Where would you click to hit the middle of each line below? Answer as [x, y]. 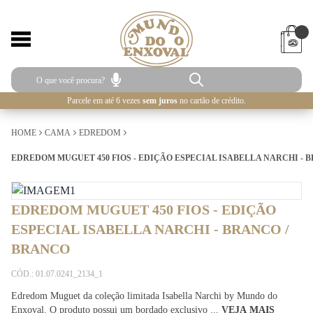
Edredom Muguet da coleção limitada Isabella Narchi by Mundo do [144, 296]
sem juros [160, 101]
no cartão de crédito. [212, 101]
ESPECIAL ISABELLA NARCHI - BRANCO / [150, 229]
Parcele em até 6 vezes [105, 101]
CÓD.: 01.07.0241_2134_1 [57, 274]
